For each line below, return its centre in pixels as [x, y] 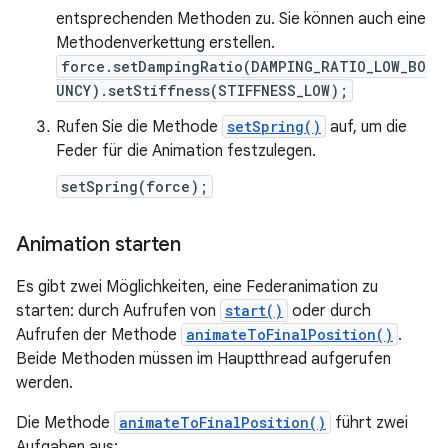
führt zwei [369, 422]
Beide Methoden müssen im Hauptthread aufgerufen [203, 358]
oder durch [329, 310]
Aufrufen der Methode [98, 334]
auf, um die [366, 126]
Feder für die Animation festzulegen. [186, 150]
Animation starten [98, 244]
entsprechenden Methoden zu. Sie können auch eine [241, 18]
